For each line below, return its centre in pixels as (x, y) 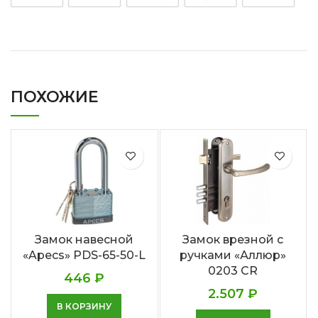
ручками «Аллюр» (233, 255)
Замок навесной (84, 239)
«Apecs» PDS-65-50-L (84, 255)
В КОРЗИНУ (84, 306)
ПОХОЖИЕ (55, 97)
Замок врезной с (233, 239)
